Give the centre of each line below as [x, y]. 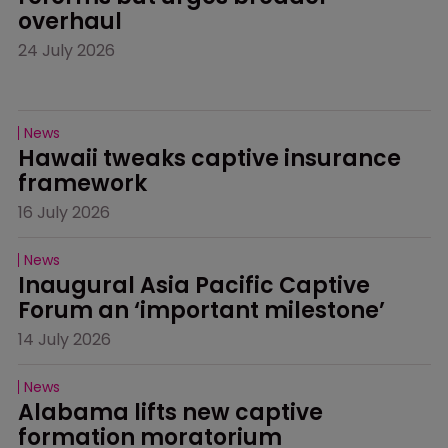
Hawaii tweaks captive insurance [212, 158]
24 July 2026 [67, 50]
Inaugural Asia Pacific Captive [197, 285]
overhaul [70, 21]
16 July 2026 [64, 212]
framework [83, 183]
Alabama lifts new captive [173, 412]
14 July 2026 [65, 339]
